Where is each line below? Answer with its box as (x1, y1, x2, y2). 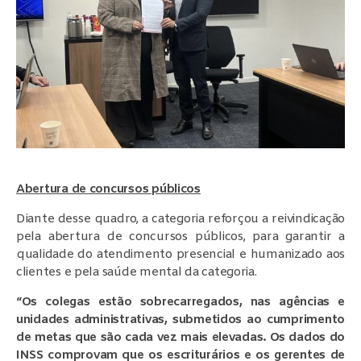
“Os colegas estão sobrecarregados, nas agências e (16, 293, 345, 310)
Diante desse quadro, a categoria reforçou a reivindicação (16, 210, 345, 227)
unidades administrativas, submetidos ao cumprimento (16, 311, 345, 328)
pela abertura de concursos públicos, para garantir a (16, 228, 345, 245)
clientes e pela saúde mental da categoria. (16, 263, 257, 280)
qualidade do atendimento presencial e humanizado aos (16, 246, 345, 263)
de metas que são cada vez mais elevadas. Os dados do (16, 329, 345, 346)
